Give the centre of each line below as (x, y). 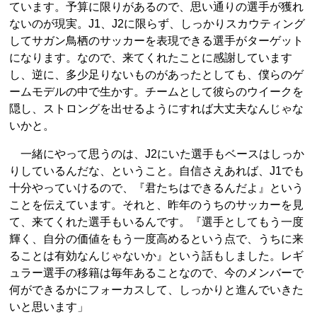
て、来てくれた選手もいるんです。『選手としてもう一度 (156, 222)
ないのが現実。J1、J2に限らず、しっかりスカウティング (157, 24)
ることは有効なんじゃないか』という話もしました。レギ (156, 256)
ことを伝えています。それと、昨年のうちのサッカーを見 (156, 205)
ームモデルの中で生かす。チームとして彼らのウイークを (156, 92)
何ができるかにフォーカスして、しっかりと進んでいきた (156, 290)
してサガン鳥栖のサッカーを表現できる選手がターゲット (156, 41)
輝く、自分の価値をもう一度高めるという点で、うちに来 (156, 239)
